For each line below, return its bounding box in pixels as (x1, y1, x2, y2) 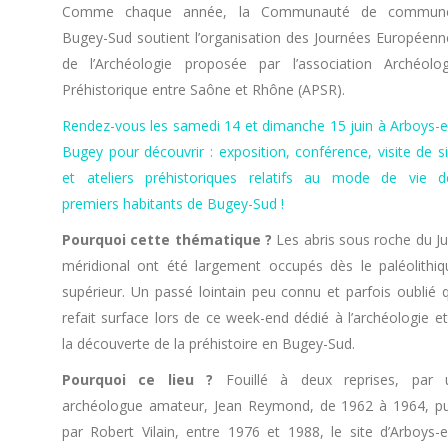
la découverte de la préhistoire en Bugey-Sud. (62, 334, 355, 353)
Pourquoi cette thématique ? (62, 230, 272, 249)
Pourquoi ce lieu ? (62, 370, 214, 389)
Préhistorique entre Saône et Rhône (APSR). (62, 80, 345, 99)
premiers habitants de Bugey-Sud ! (62, 194, 284, 213)
